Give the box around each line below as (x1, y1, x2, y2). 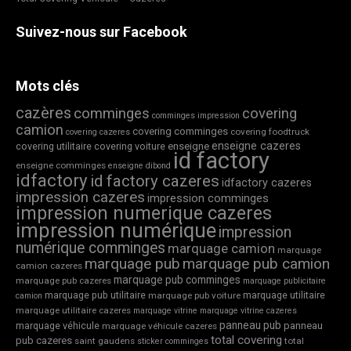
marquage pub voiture (148, 290, 241, 302)
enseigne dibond (108, 161, 171, 172)
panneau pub (219, 319, 281, 332)
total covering (211, 333, 282, 348)
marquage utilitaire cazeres (16, 305, 131, 317)
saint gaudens (74, 335, 135, 347)
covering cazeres (66, 127, 130, 138)
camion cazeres (16, 260, 82, 272)
